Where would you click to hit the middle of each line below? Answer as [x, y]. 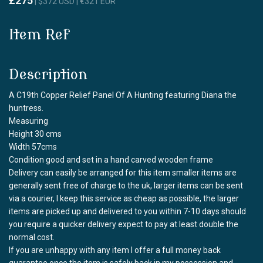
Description [48, 75]
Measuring [28, 121]
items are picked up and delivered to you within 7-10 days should [127, 211]
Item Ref [39, 35]
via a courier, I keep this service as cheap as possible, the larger [124, 198]
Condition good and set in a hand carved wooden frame [111, 159]
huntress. [26, 108]
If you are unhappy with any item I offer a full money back [115, 250]
